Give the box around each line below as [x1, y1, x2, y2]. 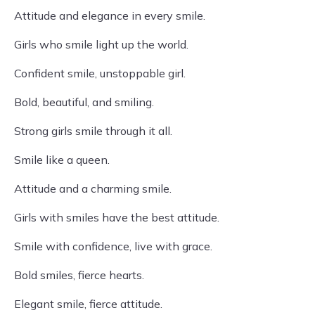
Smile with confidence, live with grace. [14, 239, 212, 253]
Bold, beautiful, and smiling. [14, 95, 154, 109]
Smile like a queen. [14, 153, 110, 167]
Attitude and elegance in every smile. [14, 8, 205, 22]
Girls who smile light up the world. [14, 37, 188, 51]
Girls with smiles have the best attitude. [14, 210, 219, 224]
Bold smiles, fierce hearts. [14, 268, 144, 282]
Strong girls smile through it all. [14, 124, 172, 138]
